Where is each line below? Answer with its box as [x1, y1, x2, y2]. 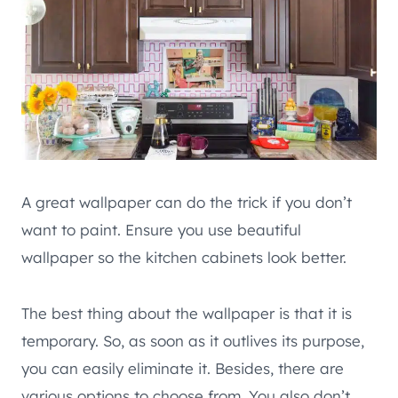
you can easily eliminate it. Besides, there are [21, 359, 344, 378]
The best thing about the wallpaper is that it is [21, 304, 352, 323]
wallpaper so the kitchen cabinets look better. [21, 248, 346, 267]
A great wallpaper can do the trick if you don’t [21, 193, 352, 212]
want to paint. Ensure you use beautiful [21, 220, 301, 240]
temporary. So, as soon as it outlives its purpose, [21, 331, 364, 351]
